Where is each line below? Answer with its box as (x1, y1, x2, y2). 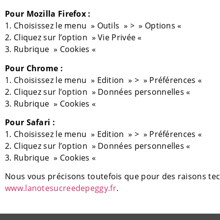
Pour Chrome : (5, 62, 63, 74)
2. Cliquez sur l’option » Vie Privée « (5, 32, 144, 43)
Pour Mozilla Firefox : (5, 8, 91, 20)
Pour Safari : (5, 116, 55, 128)
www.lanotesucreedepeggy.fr (5, 183, 116, 194)
